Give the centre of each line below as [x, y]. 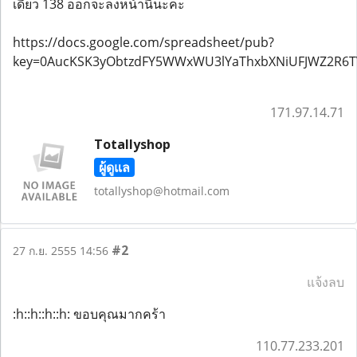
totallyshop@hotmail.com [161, 190]
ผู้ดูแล [114, 167]
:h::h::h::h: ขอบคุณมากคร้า [89, 314]
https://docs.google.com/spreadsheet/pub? [143, 42]
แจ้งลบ [326, 282]
